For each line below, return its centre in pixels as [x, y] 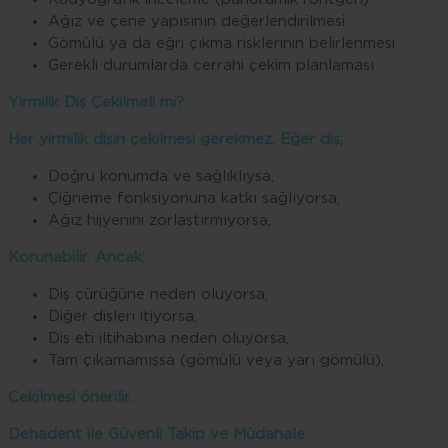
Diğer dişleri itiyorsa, [122, 316]
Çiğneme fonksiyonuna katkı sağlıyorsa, [194, 198]
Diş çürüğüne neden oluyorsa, [158, 294]
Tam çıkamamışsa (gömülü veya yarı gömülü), [216, 360]
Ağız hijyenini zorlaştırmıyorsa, [159, 220]
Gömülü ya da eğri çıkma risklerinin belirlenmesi [221, 43]
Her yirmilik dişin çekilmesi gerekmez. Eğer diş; [175, 139]
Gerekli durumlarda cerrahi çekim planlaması [211, 65]
